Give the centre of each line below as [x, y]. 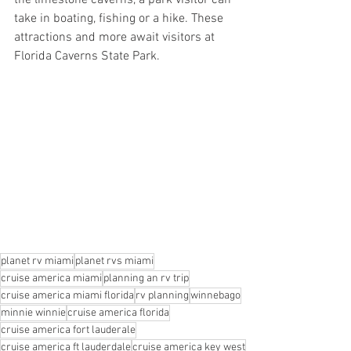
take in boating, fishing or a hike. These [120, 19]
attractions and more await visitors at [116, 38]
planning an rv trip [146, 278]
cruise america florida [118, 313]
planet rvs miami [114, 261]
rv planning [162, 295]
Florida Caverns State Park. [87, 56]
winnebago [215, 295]
